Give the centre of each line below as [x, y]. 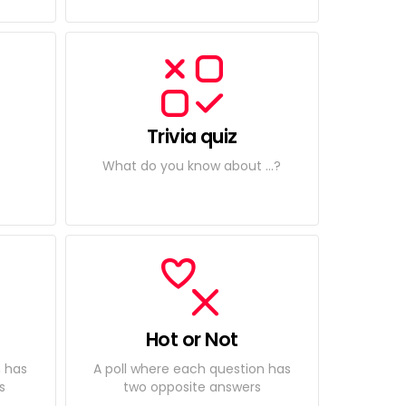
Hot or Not [192, 339]
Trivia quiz [192, 136]
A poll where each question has [192, 368]
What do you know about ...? [192, 165]
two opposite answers [192, 387]
